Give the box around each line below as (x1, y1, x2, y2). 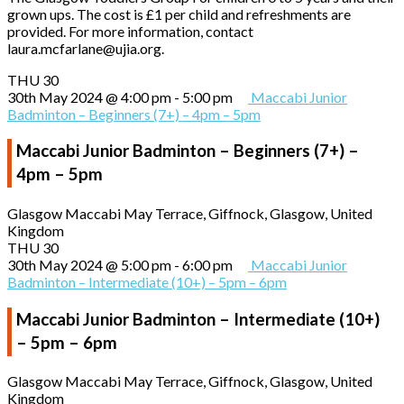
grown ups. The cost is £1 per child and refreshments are (7, 5, 351, 23)
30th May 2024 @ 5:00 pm (7, 255, 171, 273)
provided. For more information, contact (7, 22, 253, 40)
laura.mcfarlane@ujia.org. (7, 39, 164, 57)
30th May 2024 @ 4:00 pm (7, 87, 171, 106)
